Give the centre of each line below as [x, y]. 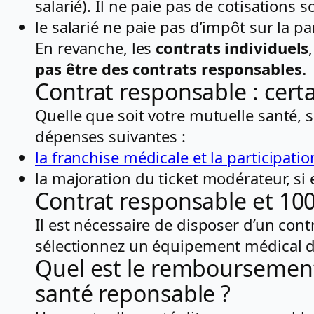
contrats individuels [232, 47]
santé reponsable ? [133, 293]
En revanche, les [96, 47]
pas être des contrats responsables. [171, 68]
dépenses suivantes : [110, 136]
